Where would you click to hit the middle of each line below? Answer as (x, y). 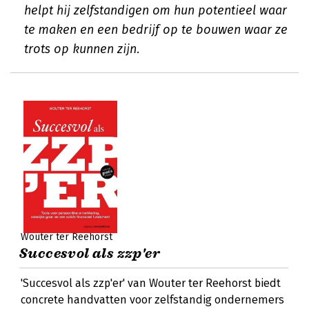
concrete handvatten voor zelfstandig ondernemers (152, 300)
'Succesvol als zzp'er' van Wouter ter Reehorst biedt (151, 283)
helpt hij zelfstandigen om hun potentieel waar (156, 10)
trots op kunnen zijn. (82, 49)
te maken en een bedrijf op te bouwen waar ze (156, 30)
